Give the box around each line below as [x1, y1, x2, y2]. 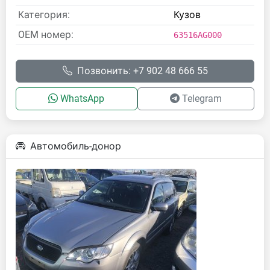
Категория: [18, 9, 70, 20]
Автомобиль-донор [30, 140, 121, 152]
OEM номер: [18, 29, 74, 40]
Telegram [181, 93, 222, 104]
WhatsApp [60, 93, 105, 104]
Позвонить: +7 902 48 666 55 [77, 65, 208, 77]
